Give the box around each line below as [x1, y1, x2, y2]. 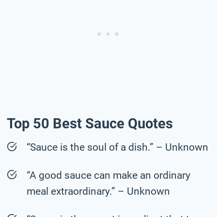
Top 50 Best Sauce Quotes [7, 115, 173, 132]
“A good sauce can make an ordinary [27, 169, 190, 181]
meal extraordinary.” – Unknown [27, 185, 170, 197]
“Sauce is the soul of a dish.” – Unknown [27, 141, 208, 153]
